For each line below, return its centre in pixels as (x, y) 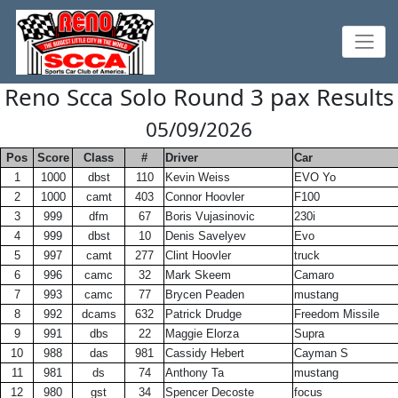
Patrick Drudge (203, 314)
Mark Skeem (198, 275)
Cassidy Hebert (205, 353)
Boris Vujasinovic (210, 216)
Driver (182, 158)
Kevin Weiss (198, 177)
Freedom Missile (337, 314)
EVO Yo (315, 177)
